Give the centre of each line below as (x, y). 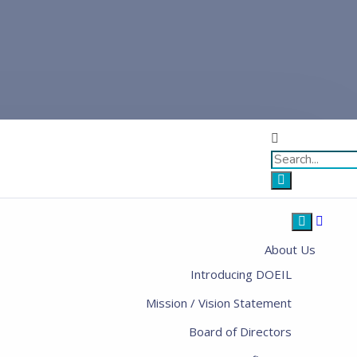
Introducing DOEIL (241, 274)
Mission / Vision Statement (218, 303)
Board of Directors (240, 331)
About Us (290, 249)
